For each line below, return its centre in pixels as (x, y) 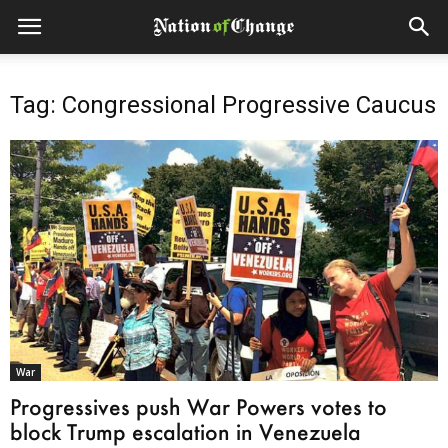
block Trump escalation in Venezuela (185, 431)
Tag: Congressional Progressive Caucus (223, 105)
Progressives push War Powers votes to (198, 406)
